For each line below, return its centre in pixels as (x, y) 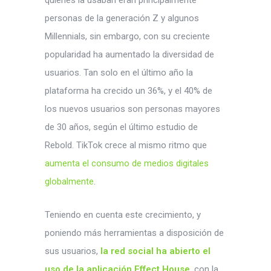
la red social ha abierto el (155, 251)
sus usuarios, (73, 251)
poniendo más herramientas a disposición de (134, 233)
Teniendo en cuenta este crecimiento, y (123, 215)
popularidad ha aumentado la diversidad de (129, 55)
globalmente (69, 182)
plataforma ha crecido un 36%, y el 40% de (129, 91)
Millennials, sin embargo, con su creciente (127, 37)
